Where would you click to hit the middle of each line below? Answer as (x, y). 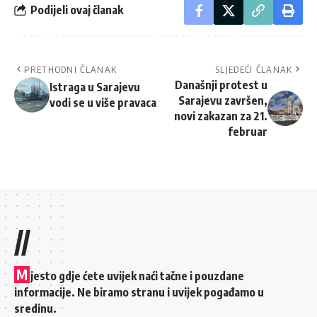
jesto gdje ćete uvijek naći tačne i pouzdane (137, 276)
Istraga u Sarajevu (95, 87)
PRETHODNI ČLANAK (71, 69)
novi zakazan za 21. (221, 116)
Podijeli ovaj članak (77, 10)
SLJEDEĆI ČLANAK (254, 69)
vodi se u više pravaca (103, 102)
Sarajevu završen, (223, 100)
